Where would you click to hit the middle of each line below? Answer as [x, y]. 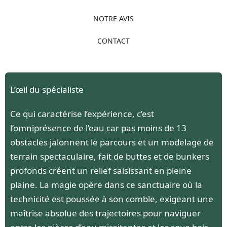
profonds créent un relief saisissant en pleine [101, 170]
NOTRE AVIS [113, 18]
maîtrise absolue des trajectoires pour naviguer [105, 213]
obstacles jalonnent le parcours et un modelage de [112, 142]
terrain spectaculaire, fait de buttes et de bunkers [110, 156]
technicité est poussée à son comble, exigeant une [112, 199]
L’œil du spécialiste [47, 89]
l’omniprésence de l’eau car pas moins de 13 [98, 128]
